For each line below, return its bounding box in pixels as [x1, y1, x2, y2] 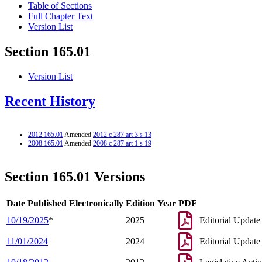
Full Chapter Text [28, 11, 93, 22]
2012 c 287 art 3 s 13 [93, 130, 151, 139]
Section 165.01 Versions [5, 168, 145, 184]
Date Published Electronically [6, 198, 123, 208]
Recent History [5, 94, 95, 109]
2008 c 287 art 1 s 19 [93, 139, 151, 147]
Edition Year [126, 198, 176, 208]
